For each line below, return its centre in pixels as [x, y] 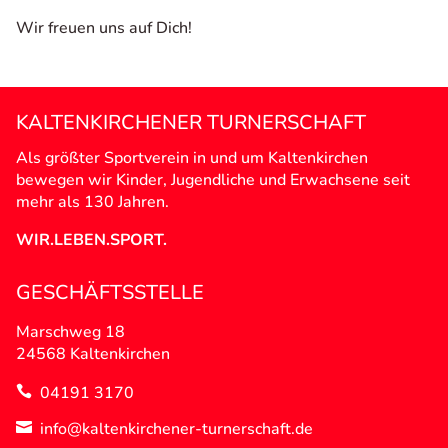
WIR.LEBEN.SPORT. [91, 239]
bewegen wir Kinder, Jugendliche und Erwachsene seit [213, 179]
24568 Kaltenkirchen [93, 353]
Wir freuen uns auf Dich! [104, 27]
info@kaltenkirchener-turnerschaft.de [176, 428]
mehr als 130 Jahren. [92, 201]
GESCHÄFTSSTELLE [110, 292]
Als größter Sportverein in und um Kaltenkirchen [192, 157]
